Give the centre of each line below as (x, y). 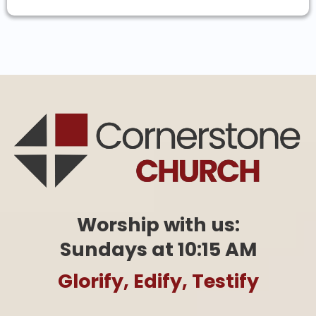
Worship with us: (158, 224)
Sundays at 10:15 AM (158, 249)
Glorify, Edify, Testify (158, 281)
